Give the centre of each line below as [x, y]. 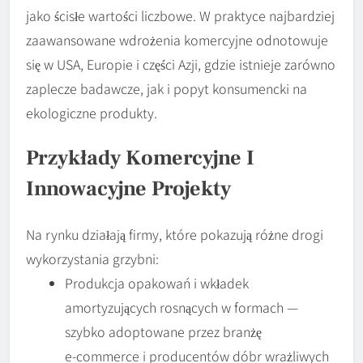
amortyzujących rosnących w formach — [181, 307]
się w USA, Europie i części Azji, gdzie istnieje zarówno [181, 64]
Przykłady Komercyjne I [140, 158]
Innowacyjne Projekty [128, 189]
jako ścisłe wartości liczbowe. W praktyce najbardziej [180, 16]
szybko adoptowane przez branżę [163, 331]
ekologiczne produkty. [92, 113]
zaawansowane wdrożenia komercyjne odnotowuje [177, 40]
